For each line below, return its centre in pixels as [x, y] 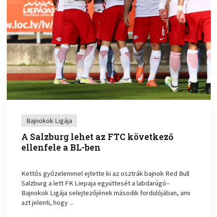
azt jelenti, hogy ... [48, 203]
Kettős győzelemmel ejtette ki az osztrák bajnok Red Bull [106, 174]
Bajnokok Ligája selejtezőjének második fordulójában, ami [106, 193]
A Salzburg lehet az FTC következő [98, 137]
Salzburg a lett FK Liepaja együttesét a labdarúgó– [96, 183]
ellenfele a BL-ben [61, 148]
